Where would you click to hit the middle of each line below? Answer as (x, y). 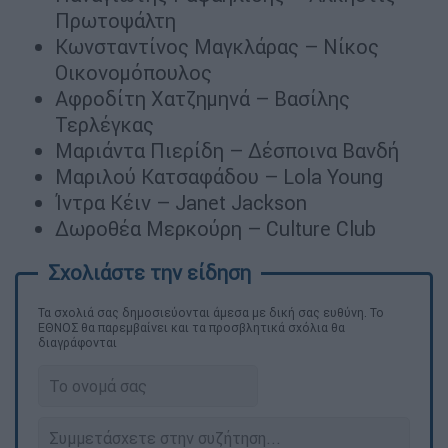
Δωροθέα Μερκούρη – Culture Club (215, 228)
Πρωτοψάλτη (115, 20)
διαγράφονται (77, 342)
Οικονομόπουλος (133, 72)
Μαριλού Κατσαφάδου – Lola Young (219, 176)
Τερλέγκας (104, 124)
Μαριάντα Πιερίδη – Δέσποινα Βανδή (227, 150)
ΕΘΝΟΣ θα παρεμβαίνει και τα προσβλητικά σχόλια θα (191, 327)
